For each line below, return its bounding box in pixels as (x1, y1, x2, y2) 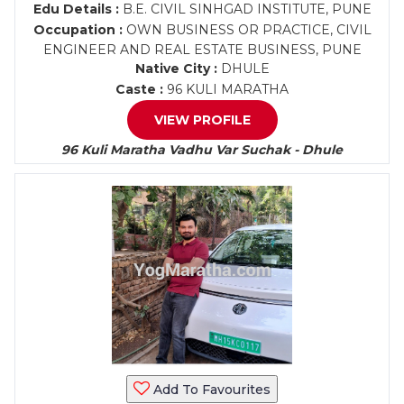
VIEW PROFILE (153, 112, 251, 128)
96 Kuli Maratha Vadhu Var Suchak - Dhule (61, 142, 343, 158)
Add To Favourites (150, 381, 271, 398)
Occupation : (32, 22, 123, 38)
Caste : (115, 81, 163, 97)
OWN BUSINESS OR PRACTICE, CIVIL (122, 22, 372, 38)
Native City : (134, 60, 217, 77)
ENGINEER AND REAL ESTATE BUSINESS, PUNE (42, 41, 362, 58)
